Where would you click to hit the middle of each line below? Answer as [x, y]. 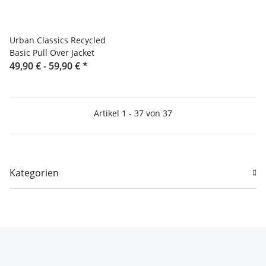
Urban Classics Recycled [58, 40]
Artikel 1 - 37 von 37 [133, 113]
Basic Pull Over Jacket [52, 52]
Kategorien [34, 172]
